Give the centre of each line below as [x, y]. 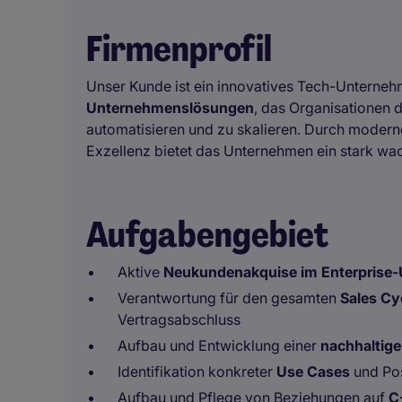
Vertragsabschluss [179, 319]
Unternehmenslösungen [170, 108]
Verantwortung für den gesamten [229, 298]
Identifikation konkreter [197, 371]
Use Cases [313, 371]
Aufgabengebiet [207, 234]
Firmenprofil [179, 48]
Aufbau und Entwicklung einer [219, 345]
